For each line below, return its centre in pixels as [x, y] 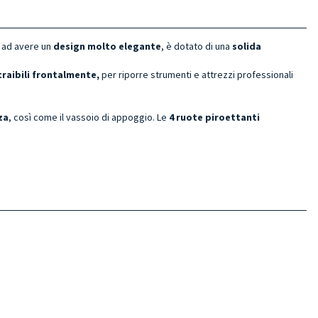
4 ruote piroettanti [214, 117]
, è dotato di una [197, 46]
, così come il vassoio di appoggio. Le [89, 117]
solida [247, 46]
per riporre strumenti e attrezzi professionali [196, 74]
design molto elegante [107, 46]
